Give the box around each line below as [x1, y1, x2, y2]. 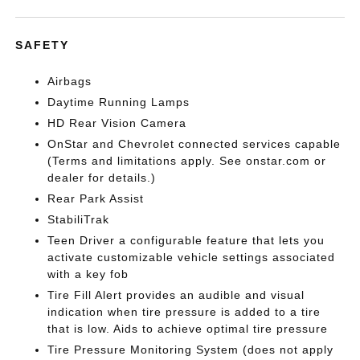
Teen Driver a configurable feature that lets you [47, 233, 325, 247]
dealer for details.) [47, 170, 157, 184]
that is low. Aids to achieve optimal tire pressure [47, 321, 329, 335]
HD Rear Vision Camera [47, 116, 187, 129]
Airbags [47, 74, 92, 88]
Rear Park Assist [47, 191, 145, 205]
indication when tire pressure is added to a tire [47, 305, 321, 318]
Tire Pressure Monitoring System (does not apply [47, 342, 334, 356]
